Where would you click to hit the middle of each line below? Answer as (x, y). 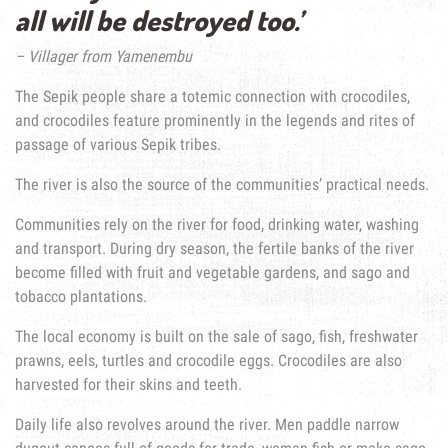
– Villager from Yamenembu (103, 57)
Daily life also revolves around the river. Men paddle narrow (207, 425)
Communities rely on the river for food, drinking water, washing (217, 225)
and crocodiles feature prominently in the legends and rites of (215, 121)
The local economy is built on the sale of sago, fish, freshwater (216, 337)
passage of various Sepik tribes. (118, 145)
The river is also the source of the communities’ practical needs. (222, 185)
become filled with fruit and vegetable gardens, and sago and (212, 273)
